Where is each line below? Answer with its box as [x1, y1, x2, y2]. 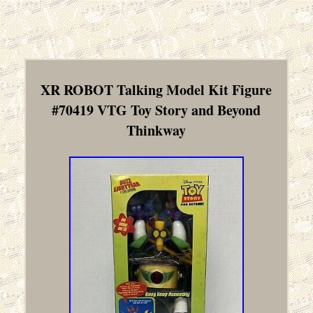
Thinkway [126, 120, 187, 141]
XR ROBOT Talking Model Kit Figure [41, 80, 272, 101]
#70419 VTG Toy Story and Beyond [52, 100, 261, 121]
